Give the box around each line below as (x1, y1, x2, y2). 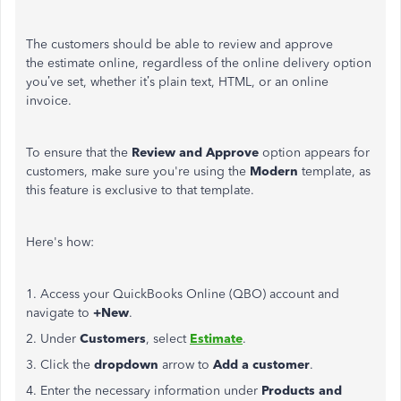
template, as (298, 164, 371, 179)
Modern (250, 164, 298, 179)
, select (146, 331, 190, 346)
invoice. (26, 93, 72, 108)
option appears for (259, 145, 370, 160)
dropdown (94, 357, 162, 372)
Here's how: (26, 235, 94, 250)
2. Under (26, 331, 80, 346)
